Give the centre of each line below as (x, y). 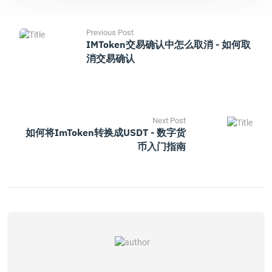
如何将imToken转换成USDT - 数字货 (106, 132)
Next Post (169, 121)
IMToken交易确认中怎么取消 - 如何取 (168, 44)
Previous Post (110, 32)
